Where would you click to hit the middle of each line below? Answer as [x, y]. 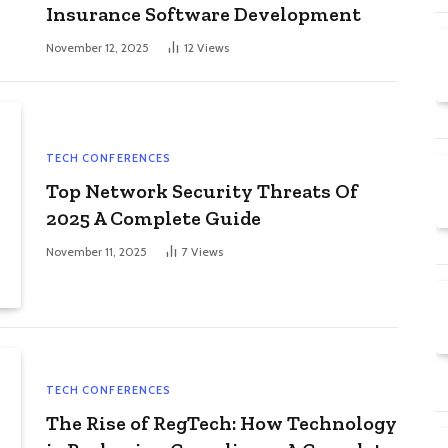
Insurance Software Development [203, 14]
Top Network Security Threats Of [201, 191]
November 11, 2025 [96, 252]
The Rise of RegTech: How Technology [221, 423]
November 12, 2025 [97, 48]
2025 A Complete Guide [153, 218]
